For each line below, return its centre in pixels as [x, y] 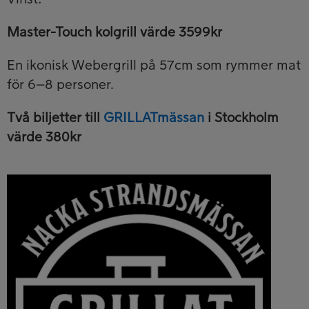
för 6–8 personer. [60, 84]
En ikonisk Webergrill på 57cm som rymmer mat [154, 65]
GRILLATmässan [154, 118]
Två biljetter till [55, 118]
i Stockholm [241, 118]
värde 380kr [44, 137]
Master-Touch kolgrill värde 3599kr [114, 32]
